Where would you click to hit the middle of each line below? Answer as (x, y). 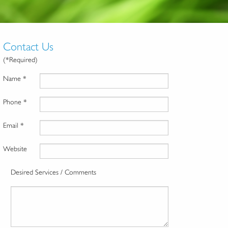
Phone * (15, 102)
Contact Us (28, 47)
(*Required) (21, 60)
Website (15, 149)
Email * (14, 125)
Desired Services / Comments (54, 172)
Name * (15, 79)
